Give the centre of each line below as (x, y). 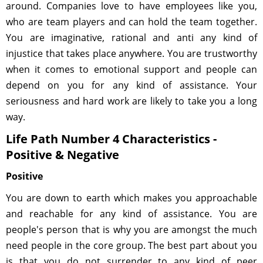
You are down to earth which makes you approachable (131, 198)
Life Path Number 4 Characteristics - (111, 139)
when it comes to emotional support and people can (131, 69)
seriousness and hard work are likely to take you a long (131, 101)
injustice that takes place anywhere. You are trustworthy (131, 53)
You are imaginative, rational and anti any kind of (131, 38)
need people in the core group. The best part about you (131, 245)
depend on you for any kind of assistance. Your (131, 85)
